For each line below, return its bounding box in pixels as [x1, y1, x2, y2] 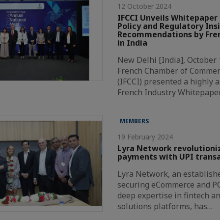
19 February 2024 [117, 132, 173, 141]
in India [117, 37, 148, 48]
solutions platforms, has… [117, 200, 213, 212]
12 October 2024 [117, 1, 172, 11]
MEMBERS [120, 116, 149, 125]
